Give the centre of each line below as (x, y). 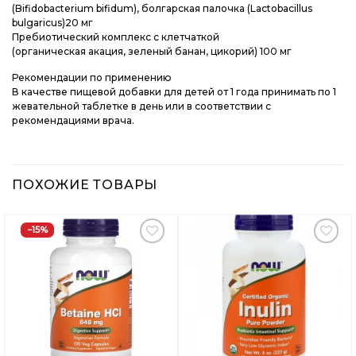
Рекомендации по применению (92, 78)
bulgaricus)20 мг (52, 22)
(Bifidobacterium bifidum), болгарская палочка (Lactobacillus (162, 8)
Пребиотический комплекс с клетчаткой (116, 37)
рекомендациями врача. (73, 121)
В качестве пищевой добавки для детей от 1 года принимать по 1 (174, 92)
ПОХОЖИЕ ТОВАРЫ (85, 184)
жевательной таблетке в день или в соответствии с (141, 106)
